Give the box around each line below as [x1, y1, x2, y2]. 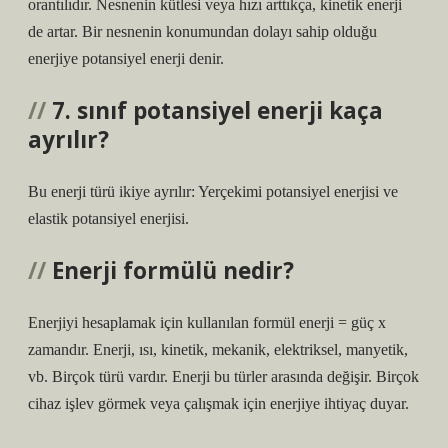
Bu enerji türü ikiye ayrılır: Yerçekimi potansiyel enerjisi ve [28, 183, 398, 200]
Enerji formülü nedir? [52, 255, 294, 286]
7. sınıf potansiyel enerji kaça [52, 95, 383, 126]
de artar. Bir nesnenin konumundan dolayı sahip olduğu [28, 23, 377, 40]
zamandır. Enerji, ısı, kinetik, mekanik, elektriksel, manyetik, [28, 341, 408, 358]
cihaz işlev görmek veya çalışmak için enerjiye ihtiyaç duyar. [28, 395, 409, 412]
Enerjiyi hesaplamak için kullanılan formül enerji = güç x [28, 314, 386, 331]
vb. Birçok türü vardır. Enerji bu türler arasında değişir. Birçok [28, 368, 419, 385]
